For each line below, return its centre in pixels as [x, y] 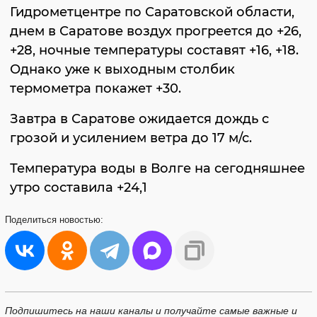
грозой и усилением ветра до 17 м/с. [131, 138]
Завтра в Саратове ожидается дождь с [139, 119]
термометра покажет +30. [96, 88]
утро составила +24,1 [79, 188]
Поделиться [32, 220]
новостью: [81, 220]
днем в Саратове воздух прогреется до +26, [156, 31]
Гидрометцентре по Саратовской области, [152, 12]
